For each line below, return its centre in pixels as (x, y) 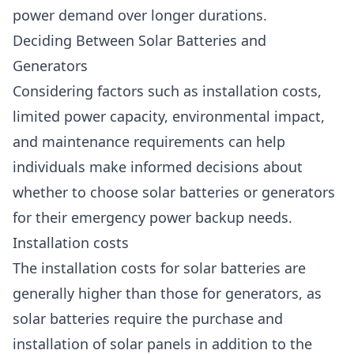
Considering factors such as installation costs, (167, 91)
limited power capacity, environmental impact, (169, 116)
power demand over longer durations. (140, 15)
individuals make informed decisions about (158, 167)
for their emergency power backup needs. (153, 217)
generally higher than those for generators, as (167, 293)
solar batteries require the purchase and (148, 318)
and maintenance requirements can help (149, 141)
